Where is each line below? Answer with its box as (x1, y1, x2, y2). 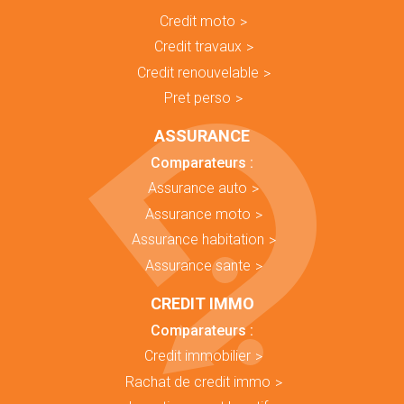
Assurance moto (144, 205, 251, 223)
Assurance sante (144, 256, 251, 274)
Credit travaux (153, 38, 242, 55)
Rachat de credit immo (124, 372, 271, 390)
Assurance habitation (131, 231, 264, 248)
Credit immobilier (144, 347, 251, 364)
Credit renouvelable (136, 63, 259, 81)
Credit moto (160, 12, 235, 30)
